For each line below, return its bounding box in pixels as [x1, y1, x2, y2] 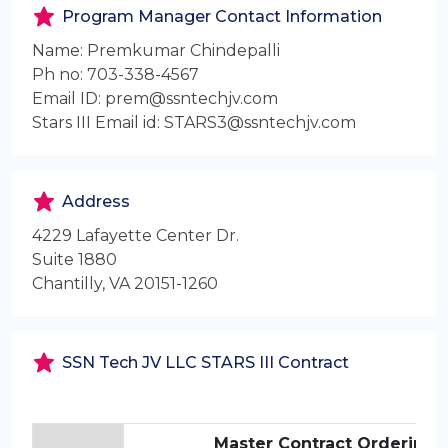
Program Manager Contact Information [62, 7, 382, 26]
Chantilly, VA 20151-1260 [32, 274, 218, 293]
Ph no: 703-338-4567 [32, 65, 199, 84]
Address [62, 192, 130, 211]
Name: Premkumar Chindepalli [32, 41, 280, 60]
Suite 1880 [32, 250, 117, 269]
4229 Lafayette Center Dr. [32, 226, 239, 245]
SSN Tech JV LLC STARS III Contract [62, 353, 349, 372]
